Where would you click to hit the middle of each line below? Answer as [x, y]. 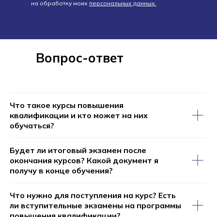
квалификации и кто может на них [79, 115]
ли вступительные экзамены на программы [95, 205]
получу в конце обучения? [61, 170]
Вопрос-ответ [80, 58]
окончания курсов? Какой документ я [84, 160]
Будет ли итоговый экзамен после [78, 150]
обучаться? [32, 125]
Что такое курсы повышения [67, 105]
